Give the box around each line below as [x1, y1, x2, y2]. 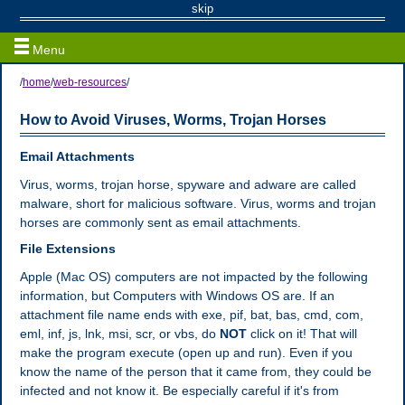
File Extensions [20, 241, 116, 256]
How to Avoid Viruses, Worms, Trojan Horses [20, 112, 326, 127]
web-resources [53, 76, 127, 89]
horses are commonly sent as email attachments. [20, 215, 301, 230]
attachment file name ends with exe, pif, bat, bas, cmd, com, [20, 307, 363, 322]
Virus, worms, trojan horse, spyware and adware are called [20, 177, 356, 192]
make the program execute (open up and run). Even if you [20, 345, 353, 360]
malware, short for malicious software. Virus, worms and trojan [20, 196, 376, 211]
